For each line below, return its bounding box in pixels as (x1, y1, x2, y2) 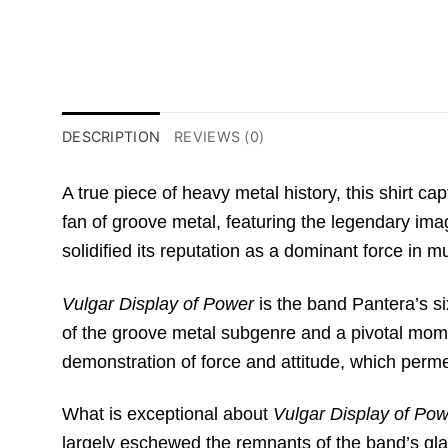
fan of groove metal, (62, 212, 221, 233)
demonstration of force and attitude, (62, 351, 345, 372)
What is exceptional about (62, 403, 273, 424)
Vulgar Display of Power (62, 293, 254, 314)
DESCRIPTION (62, 128, 161, 146)
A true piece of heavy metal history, (62, 183, 341, 204)
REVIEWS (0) (174, 128, 265, 146)
